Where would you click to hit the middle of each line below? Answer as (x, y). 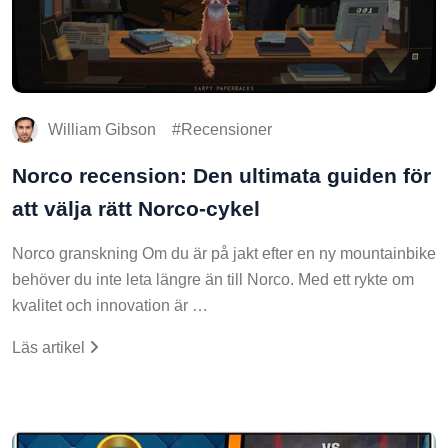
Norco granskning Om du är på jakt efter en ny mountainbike (224, 253)
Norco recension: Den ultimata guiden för (221, 175)
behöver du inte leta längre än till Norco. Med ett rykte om (213, 279)
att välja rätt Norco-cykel (136, 208)
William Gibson (102, 129)
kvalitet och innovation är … (110, 305)
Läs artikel (50, 347)
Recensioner (226, 129)
